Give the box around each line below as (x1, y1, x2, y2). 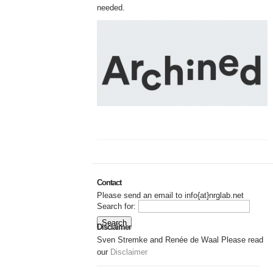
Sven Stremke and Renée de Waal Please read (97, 235, 263, 245)
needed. (97, 3, 125, 12)
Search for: (97, 201, 136, 211)
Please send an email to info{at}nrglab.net (97, 190, 244, 200)
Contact (97, 177, 121, 187)
